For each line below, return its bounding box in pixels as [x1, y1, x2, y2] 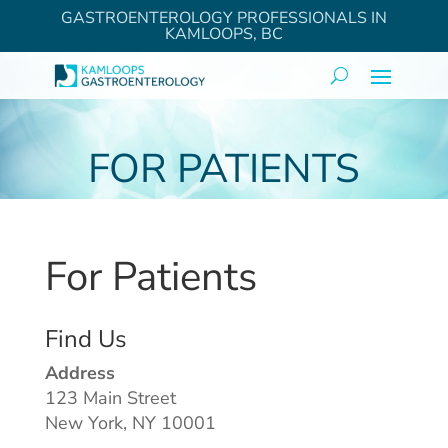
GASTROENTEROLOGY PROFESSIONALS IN [60, 7, 387, 29]
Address [44, 360, 115, 385]
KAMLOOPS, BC [164, 23, 283, 45]
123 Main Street [44, 385, 176, 410]
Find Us [44, 322, 127, 355]
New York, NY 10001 [44, 410, 216, 435]
